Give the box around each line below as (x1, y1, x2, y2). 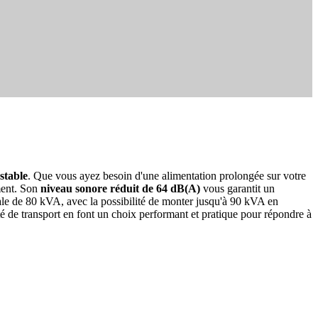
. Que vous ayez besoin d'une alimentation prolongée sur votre (28, 170, 306, 182)
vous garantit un (200, 182, 275, 195)
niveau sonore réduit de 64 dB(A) (40, 182, 200, 195)
